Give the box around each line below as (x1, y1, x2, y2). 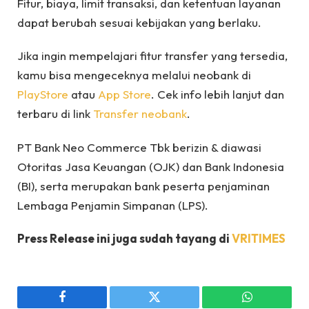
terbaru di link (17, 106, 93, 121)
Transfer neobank (93, 106, 187, 121)
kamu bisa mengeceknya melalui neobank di (17, 68, 251, 83)
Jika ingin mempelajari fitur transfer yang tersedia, (17, 48, 288, 63)
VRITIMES (232, 230, 286, 246)
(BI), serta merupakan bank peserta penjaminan (17, 178, 270, 193)
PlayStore (17, 87, 68, 102)
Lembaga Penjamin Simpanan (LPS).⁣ (17, 197, 211, 212)
